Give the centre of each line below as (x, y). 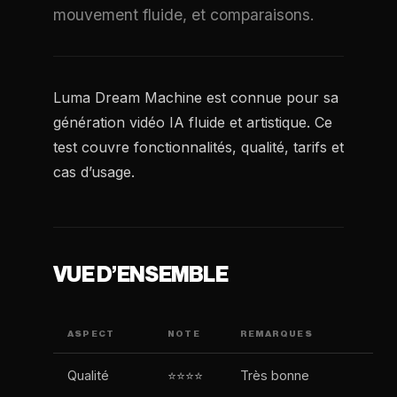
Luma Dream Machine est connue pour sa (196, 97)
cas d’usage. (94, 172)
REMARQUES (276, 334)
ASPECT (91, 334)
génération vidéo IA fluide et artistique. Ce (193, 122)
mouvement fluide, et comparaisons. (184, 15)
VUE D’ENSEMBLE (140, 275)
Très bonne (275, 375)
